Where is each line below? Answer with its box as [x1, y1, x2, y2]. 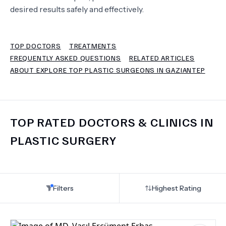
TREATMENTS [69, 41, 117, 50]
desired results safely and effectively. [10, 4, 144, 14]
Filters [52, 184, 74, 193]
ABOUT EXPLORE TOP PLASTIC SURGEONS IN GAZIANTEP [10, 66, 205, 74]
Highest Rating [151, 184, 201, 193]
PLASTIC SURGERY [10, 132, 117, 147]
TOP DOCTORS [10, 41, 61, 50]
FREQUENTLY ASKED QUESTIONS [10, 53, 121, 62]
